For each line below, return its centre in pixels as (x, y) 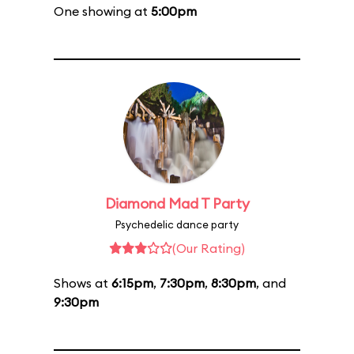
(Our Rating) (209, 248)
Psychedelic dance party (177, 224)
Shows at (83, 283)
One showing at (102, 11)
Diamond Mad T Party (177, 203)
